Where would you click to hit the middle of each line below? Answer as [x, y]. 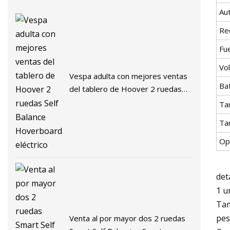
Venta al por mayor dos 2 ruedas [128, 218]
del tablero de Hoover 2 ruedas [126, 89]
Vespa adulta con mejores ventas [129, 76]
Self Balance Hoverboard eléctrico [130, 101]
